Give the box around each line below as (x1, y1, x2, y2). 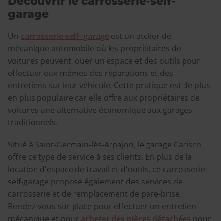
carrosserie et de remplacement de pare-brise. (8, 188, 182, 199)
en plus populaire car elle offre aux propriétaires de (8, 92, 200, 103)
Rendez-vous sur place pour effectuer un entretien (8, 200, 196, 212)
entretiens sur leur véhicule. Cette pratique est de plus (8, 79, 210, 91)
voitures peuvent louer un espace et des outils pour (8, 55, 200, 66)
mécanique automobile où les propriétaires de (8, 42, 181, 54)
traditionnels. (8, 116, 58, 128)
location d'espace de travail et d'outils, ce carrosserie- (8, 163, 208, 175)
